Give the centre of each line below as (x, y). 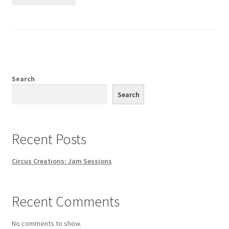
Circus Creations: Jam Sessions (62, 161)
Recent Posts (49, 139)
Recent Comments (65, 202)
